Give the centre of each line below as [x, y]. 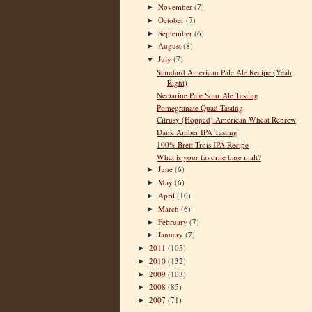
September [177, 33]
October [172, 19]
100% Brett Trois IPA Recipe [202, 144]
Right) [177, 82]
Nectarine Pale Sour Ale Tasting [207, 95]
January [172, 235]
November [177, 7]
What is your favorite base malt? [209, 157]
